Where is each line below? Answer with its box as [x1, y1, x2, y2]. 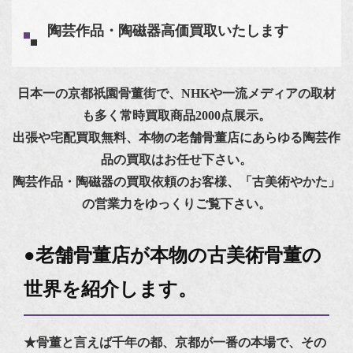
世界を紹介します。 [24, 278, 197, 299]
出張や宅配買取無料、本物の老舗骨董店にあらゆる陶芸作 [13, 130, 340, 144]
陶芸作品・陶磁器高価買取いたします [47, 23, 288, 39]
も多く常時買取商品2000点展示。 [82, 108, 271, 122]
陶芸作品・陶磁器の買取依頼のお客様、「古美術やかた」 [13, 174, 340, 188]
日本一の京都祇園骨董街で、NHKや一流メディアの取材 [17, 86, 336, 100]
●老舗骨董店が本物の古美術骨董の [24, 244, 321, 266]
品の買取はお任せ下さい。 [101, 152, 252, 166]
